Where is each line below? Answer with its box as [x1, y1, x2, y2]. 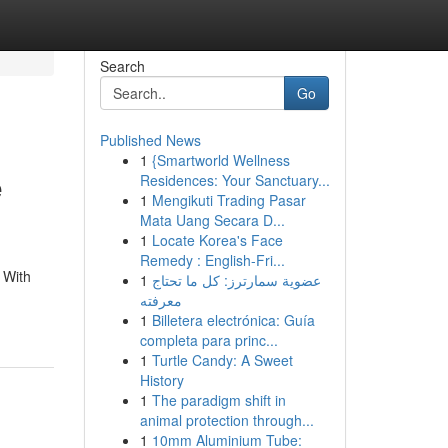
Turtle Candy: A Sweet [151, 350, 293, 370]
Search [99, 56, 145, 76]
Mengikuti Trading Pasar [151, 190, 306, 210]
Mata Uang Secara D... [139, 210, 285, 230]
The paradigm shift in [151, 390, 286, 410]
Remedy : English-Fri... [139, 250, 285, 270]
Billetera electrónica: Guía [151, 310, 315, 330]
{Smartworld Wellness [151, 150, 290, 170]
